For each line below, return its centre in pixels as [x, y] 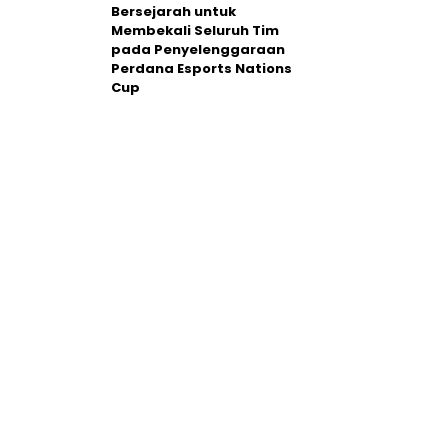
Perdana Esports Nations [201, 68]
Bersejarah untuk [173, 11]
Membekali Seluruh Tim [195, 30]
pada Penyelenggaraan [198, 49]
